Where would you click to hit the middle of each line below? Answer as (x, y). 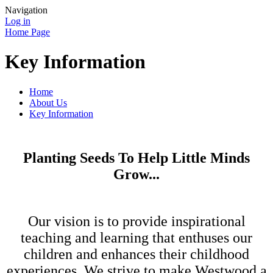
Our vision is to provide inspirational (136, 221)
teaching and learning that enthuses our (136, 237)
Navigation (26, 10)
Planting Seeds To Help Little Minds (136, 158)
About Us (48, 102)
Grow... (136, 174)
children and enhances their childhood (136, 254)
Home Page (27, 32)
